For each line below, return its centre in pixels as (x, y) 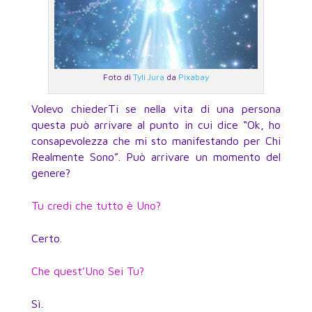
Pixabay (193, 77)
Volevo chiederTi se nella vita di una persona (156, 108)
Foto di (118, 77)
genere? (50, 172)
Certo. (46, 238)
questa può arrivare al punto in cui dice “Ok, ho (156, 124)
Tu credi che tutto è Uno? (96, 205)
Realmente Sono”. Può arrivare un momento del (156, 156)
